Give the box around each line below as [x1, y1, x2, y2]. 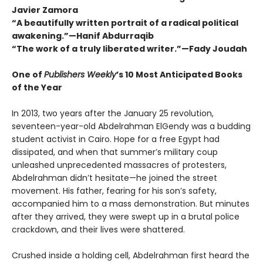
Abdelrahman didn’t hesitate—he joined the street [12, 171, 217, 184]
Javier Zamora [12, 4, 78, 16]
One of [12, 68, 44, 80]
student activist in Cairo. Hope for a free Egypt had [12, 133, 220, 145]
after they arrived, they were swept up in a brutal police [12, 210, 240, 222]
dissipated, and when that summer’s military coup [12, 146, 218, 158]
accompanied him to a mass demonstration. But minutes [12, 197, 249, 210]
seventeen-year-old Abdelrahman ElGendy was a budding [12, 120, 251, 132]
